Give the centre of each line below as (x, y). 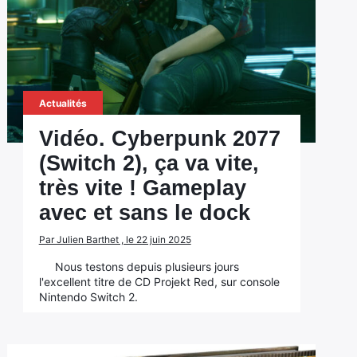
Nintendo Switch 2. (88, 297)
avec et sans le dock (144, 213)
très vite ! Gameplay (142, 188)
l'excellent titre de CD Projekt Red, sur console (159, 282)
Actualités (63, 103)
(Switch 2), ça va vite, (149, 163)
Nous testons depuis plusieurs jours (147, 267)
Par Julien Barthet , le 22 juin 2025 (115, 239)
